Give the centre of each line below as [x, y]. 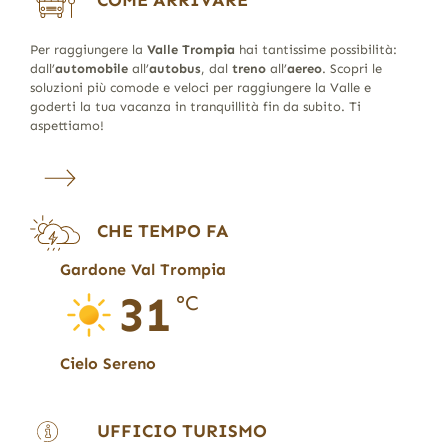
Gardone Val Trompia [143, 269]
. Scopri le [351, 68]
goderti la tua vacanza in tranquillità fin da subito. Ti [195, 106]
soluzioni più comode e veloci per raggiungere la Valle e [200, 87]
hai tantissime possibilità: [315, 49]
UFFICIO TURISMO [182, 430]
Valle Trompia [190, 49]
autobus [174, 68]
